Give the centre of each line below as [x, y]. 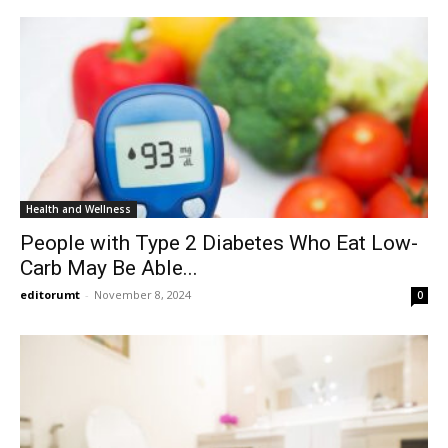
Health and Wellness [78, 209]
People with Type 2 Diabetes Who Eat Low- [219, 243]
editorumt [50, 295]
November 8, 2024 [142, 295]
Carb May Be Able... [109, 268]
